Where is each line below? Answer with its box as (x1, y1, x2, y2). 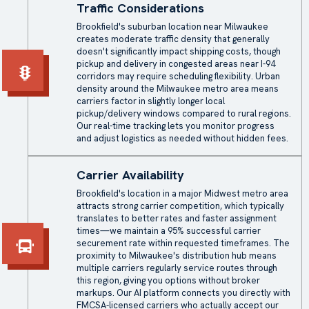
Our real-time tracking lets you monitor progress (77, 120, 275, 132)
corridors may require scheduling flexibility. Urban (77, 70, 280, 82)
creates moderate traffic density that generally (77, 33, 270, 45)
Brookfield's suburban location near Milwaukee (77, 21, 268, 32)
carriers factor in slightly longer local (77, 95, 225, 107)
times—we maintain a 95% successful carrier (77, 225, 261, 237)
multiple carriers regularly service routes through (77, 262, 277, 274)
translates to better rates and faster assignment (77, 212, 277, 224)
